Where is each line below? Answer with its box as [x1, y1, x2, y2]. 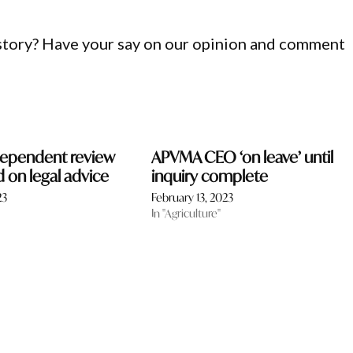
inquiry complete [150, 165, 268, 188]
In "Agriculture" [150, 206, 221, 221]
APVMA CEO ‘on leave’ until [150, 147, 333, 169]
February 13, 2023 [150, 190, 233, 206]
